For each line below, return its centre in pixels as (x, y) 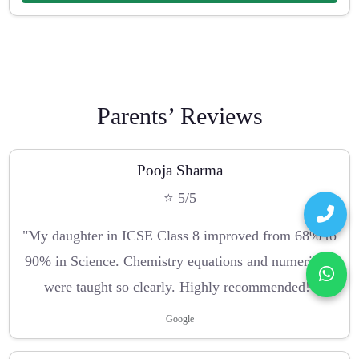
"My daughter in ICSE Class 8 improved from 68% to (179, 236)
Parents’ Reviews (179, 116)
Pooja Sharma (179, 170)
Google (179, 319)
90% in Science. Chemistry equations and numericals (179, 262)
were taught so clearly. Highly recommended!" (179, 287)
